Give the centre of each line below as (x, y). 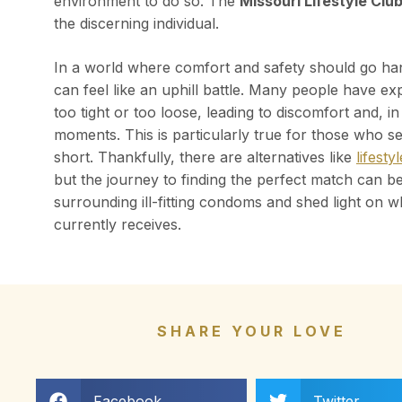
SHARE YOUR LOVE (251, 332)
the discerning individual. (136, 24)
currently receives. (118, 225)
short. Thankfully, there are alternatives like (205, 157)
